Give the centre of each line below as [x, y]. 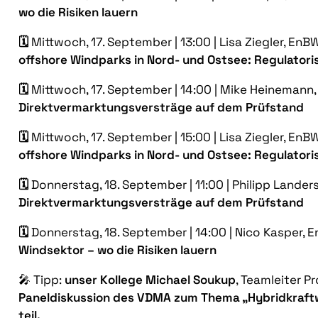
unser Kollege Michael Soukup [150, 280]
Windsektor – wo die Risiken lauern [117, 250]
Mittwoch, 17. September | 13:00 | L [128, 42]
